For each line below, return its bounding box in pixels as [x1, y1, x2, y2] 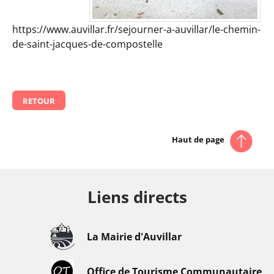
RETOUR [23, 95, 55, 107]
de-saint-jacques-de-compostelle [12, 37, 163, 51]
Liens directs [87, 187, 187, 209]
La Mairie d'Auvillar [86, 229, 182, 243]
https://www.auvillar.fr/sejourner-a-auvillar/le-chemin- [12, 23, 261, 36]
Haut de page [172, 134, 225, 146]
